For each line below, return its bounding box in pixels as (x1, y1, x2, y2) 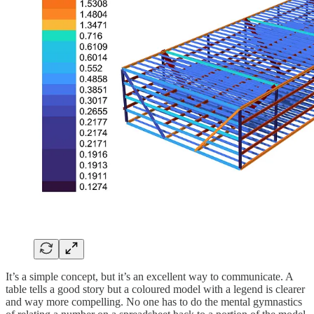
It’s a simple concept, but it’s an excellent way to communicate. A (6, 270, 293, 282)
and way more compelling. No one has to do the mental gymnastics (6, 295, 302, 308)
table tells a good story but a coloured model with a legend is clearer (6, 282, 305, 295)
